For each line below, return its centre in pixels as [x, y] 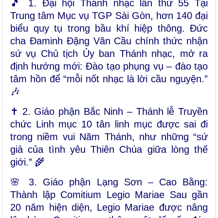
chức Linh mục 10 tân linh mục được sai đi [109, 124]
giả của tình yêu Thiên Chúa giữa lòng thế [109, 150]
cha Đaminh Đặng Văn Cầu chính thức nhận [109, 41]
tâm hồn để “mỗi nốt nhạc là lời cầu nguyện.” [109, 79]
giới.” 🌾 [27, 162]
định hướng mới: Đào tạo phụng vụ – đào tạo [109, 66]
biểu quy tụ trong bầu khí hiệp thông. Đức [109, 28]
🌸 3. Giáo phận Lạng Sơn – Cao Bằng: [109, 182]
